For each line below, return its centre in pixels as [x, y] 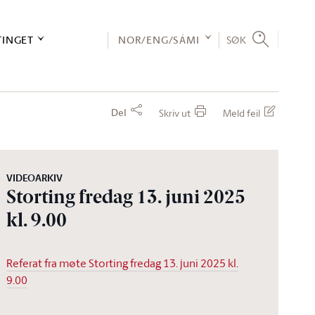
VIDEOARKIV [35, 178]
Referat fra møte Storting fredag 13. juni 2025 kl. [123, 263]
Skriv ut [175, 113]
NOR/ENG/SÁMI [159, 40]
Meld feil [242, 113]
